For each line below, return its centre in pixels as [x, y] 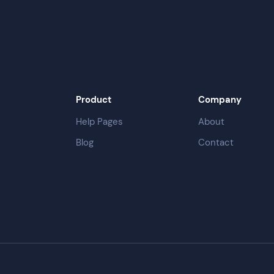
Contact [216, 143]
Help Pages [99, 122]
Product [94, 100]
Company [220, 100]
